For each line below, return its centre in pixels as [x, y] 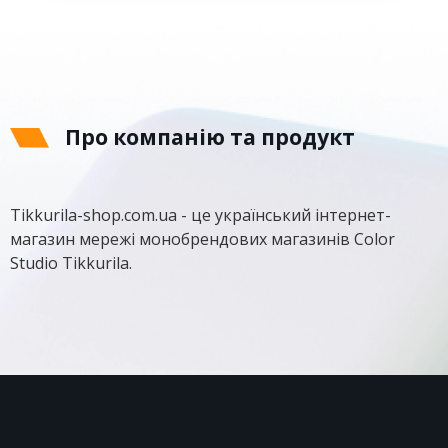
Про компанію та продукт [210, 137]
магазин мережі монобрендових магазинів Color [202, 239]
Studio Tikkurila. [71, 263]
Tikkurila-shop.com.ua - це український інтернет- [200, 215]
